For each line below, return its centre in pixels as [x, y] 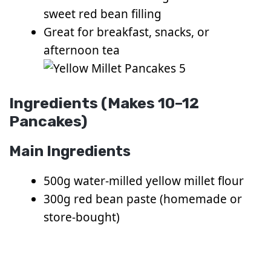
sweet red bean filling [103, 14]
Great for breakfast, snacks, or [126, 32]
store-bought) [82, 217]
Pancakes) [48, 122]
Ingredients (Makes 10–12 [104, 103]
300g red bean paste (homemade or [143, 199]
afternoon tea [82, 50]
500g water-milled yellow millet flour [144, 181]
